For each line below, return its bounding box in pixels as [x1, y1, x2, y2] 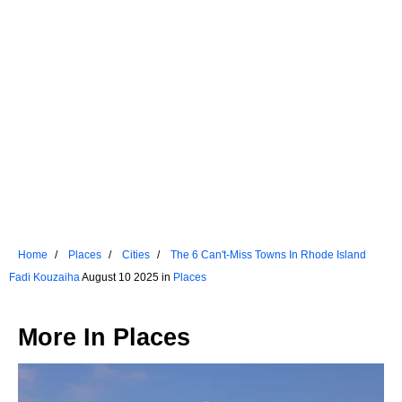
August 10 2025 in [80, 270, 173, 284]
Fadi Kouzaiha [9, 270, 80, 284]
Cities [122, 248, 150, 261]
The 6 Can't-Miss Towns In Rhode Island [170, 248, 366, 261]
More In [18, 323, 113, 351]
